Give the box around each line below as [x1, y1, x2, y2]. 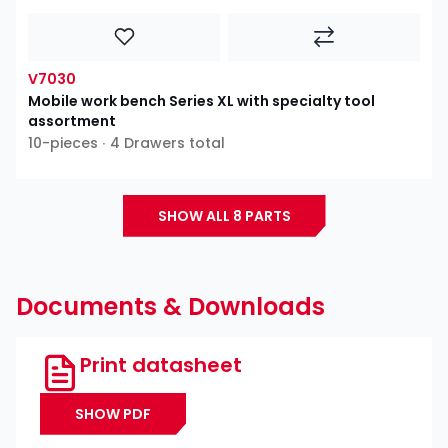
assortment [28, 110, 116, 131]
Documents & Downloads [16, 289, 325, 323]
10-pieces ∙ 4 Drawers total [28, 132, 225, 153]
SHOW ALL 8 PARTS [157, 205, 291, 226]
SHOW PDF [75, 403, 151, 424]
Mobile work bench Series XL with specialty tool [28, 90, 375, 111]
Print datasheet [80, 350, 242, 379]
